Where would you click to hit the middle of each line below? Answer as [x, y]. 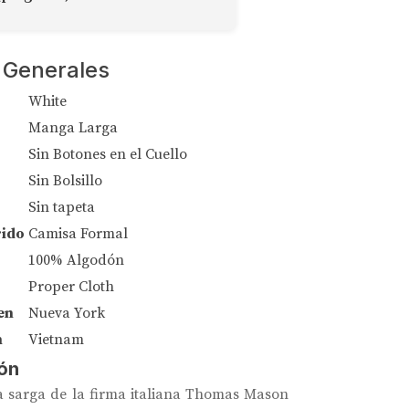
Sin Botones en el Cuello [108, 154]
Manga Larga [73, 127]
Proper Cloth [71, 286]
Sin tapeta [62, 207]
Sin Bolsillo [65, 180]
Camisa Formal [78, 233]
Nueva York [67, 313]
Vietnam [56, 339]
